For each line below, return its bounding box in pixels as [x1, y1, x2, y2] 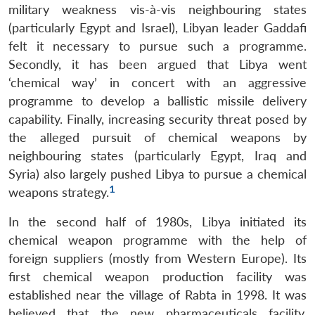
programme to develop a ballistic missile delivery [8, 93, 307, 108]
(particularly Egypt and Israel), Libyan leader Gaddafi [8, 20, 307, 35]
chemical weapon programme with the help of [8, 232, 307, 247]
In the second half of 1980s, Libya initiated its [8, 214, 307, 229]
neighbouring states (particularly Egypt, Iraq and [8, 148, 307, 163]
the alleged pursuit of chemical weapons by [8, 129, 307, 145]
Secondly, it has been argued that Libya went [8, 56, 307, 72]
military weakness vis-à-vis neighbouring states [8, 1, 307, 17]
